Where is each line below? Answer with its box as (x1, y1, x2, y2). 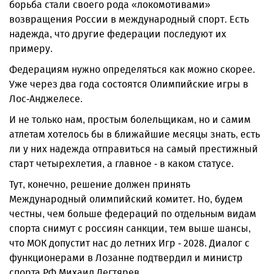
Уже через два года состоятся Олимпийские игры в (9, 78, 248, 90)
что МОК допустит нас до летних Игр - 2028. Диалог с (9, 237, 250, 249)
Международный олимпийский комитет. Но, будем (9, 193, 243, 205)
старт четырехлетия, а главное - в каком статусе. (9, 158, 234, 169)
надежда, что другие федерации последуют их (9, 28, 226, 40)
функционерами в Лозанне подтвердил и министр (9, 252, 243, 264)
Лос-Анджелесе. (9, 93, 85, 105)
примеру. (9, 43, 53, 54)
